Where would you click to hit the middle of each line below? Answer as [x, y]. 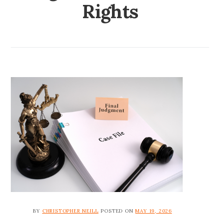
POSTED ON [118, 211]
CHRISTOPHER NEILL [70, 211]
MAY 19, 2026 [154, 211]
